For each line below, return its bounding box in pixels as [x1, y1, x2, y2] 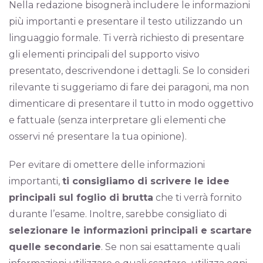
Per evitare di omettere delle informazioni [9, 159, 205, 170]
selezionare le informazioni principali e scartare [9, 225, 252, 236]
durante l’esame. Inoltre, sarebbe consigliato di [9, 208, 227, 220]
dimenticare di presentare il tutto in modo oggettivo [9, 98, 254, 109]
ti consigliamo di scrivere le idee [62, 176, 230, 187]
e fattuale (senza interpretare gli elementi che [9, 114, 226, 126]
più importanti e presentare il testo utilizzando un [9, 16, 242, 27]
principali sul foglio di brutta [9, 192, 153, 203]
